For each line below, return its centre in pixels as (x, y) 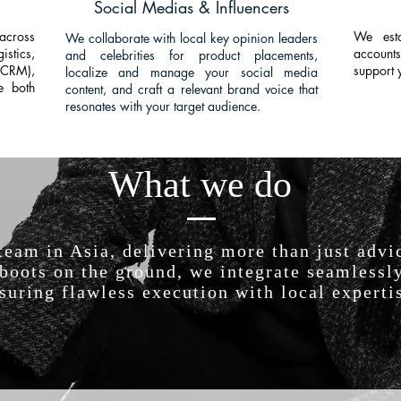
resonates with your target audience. (163, 106)
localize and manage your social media (192, 72)
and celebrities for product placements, (192, 55)
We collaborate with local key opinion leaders (192, 38)
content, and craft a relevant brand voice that (192, 89)
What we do (200, 184)
